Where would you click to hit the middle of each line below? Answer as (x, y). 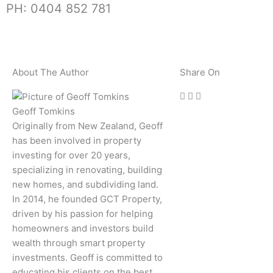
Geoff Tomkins (44, 111)
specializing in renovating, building (87, 169)
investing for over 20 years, (71, 155)
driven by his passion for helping (83, 213)
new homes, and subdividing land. (85, 184)
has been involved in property (77, 140)
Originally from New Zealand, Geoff (87, 126)
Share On (200, 72)
